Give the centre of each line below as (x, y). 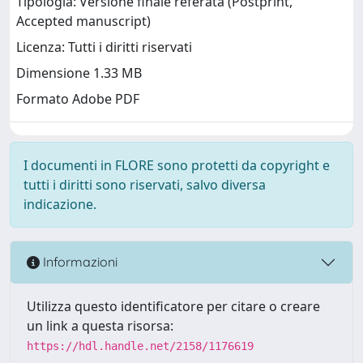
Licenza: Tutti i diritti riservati (104, 47)
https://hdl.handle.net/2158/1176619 (140, 346)
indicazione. (60, 204)
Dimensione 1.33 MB (79, 73)
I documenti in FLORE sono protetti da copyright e (177, 165)
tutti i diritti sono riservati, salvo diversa (145, 184)
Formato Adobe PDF (78, 99)
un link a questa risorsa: (100, 325)
